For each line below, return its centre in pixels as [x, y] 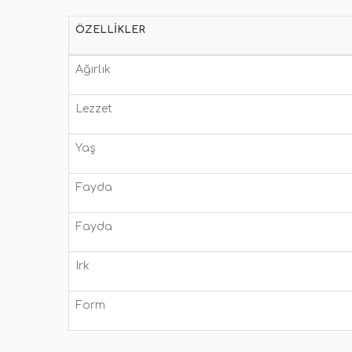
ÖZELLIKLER [110, 30]
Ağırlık [93, 70]
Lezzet [94, 109]
